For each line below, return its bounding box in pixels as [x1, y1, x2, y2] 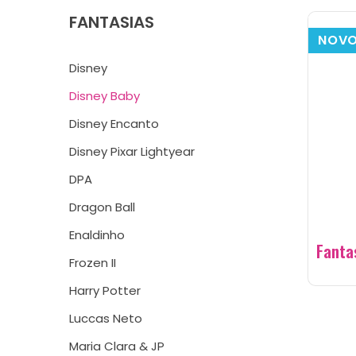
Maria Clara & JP [69, 338, 164, 354]
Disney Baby [69, 87, 140, 104]
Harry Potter [69, 282, 141, 299]
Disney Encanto [69, 115, 159, 132]
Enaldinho [69, 226, 125, 243]
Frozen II [69, 254, 116, 271]
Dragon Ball [69, 199, 135, 215]
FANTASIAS [69, 11, 154, 33]
